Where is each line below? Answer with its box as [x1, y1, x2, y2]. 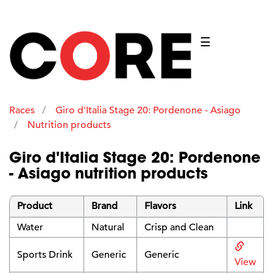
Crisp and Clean [144, 221, 214, 233]
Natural [91, 221, 124, 233]
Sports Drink [17, 248, 73, 261]
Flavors [144, 199, 176, 212]
